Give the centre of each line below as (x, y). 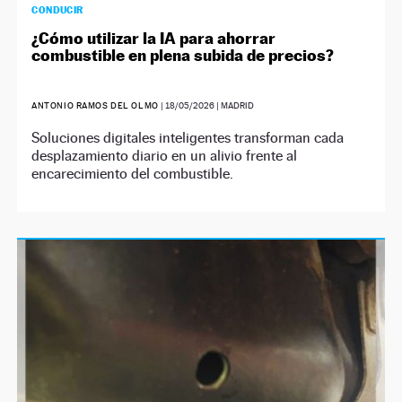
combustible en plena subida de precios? (183, 55)
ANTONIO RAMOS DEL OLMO (95, 105)
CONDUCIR (57, 9)
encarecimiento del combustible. (133, 173)
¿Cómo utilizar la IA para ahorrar (154, 38)
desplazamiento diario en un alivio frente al (165, 155)
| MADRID (234, 105)
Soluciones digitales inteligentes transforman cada (188, 137)
